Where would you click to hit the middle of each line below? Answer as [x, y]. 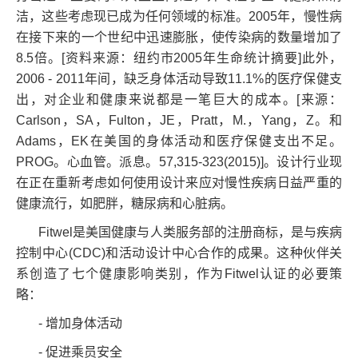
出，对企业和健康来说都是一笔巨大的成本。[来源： [179, 100]
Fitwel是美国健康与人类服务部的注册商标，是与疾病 [179, 233]
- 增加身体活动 [69, 324]
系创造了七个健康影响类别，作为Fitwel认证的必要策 [179, 274]
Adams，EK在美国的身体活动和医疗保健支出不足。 [179, 141]
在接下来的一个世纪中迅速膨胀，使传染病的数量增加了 [179, 38]
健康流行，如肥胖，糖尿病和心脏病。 [125, 204]
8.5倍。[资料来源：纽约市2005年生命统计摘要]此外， [179, 58]
